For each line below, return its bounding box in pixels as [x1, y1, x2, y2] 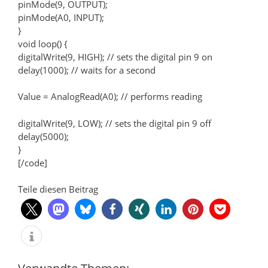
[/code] [18, 156, 47, 169]
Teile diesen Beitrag [18, 183, 98, 196]
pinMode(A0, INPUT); [18, 11, 104, 23]
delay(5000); [18, 130, 69, 142]
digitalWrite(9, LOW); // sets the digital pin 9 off [18, 117, 211, 129]
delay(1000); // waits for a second [18, 63, 156, 76]
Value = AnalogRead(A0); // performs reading [18, 90, 202, 103]
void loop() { [18, 37, 68, 50]
